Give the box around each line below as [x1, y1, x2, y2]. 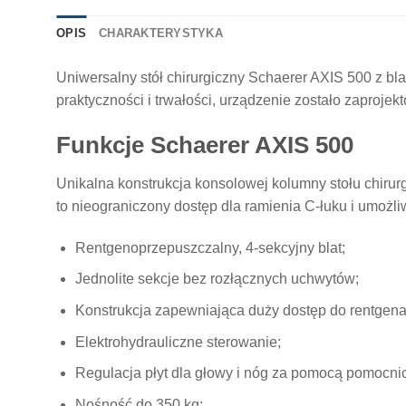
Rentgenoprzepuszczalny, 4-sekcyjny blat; [74, 239, 345, 256]
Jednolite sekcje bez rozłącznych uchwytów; [74, 271, 359, 287]
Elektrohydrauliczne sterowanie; [74, 333, 281, 350]
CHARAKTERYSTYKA [99, 26, 223, 41]
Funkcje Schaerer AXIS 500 [56, 132, 353, 159]
